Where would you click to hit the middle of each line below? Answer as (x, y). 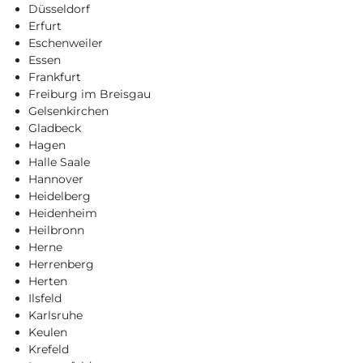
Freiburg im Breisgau (90, 94)
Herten (48, 281)
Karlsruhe (56, 315)
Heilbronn (56, 230)
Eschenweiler (66, 43)
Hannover (56, 179)
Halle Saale (59, 162)
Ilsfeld (45, 298)
